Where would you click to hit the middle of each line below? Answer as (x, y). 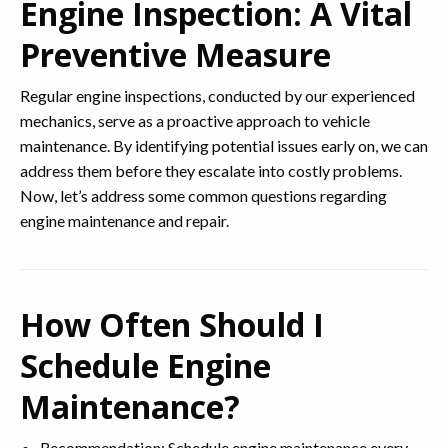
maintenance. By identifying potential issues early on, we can (224, 145)
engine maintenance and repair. (124, 220)
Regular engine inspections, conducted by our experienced (217, 95)
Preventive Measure (175, 54)
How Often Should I (172, 324)
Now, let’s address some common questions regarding (203, 195)
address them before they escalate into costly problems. (211, 170)
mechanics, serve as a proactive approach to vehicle (195, 120)
